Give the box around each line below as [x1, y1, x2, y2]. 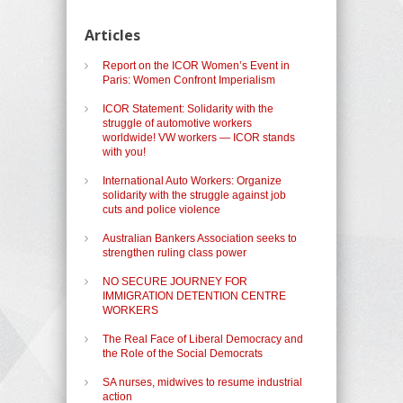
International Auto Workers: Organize [103, 174, 282, 187]
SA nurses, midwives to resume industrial [103, 375, 302, 389]
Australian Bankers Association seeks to [103, 231, 297, 245]
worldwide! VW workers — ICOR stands [103, 130, 295, 144]
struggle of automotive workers [103, 116, 252, 130]
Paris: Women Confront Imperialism [103, 73, 275, 86]
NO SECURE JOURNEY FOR [103, 274, 247, 288]
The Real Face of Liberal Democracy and [103, 332, 303, 345]
